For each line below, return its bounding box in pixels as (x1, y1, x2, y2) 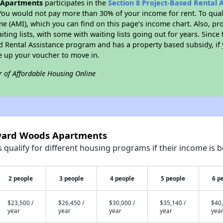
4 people (110, 174, 134, 182)
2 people (8, 174, 33, 182)
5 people (161, 174, 186, 182)
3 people (59, 174, 84, 182)
